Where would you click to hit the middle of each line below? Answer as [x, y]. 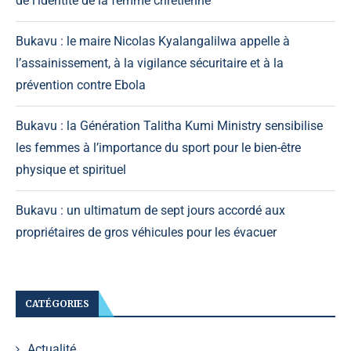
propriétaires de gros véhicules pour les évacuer [146, 233]
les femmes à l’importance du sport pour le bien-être [158, 148]
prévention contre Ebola [81, 85]
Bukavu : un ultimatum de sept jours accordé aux [150, 211]
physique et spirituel [71, 170]
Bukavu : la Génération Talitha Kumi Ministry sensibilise [169, 126]
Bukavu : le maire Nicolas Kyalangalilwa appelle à [153, 42]
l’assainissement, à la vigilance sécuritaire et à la [150, 63]
